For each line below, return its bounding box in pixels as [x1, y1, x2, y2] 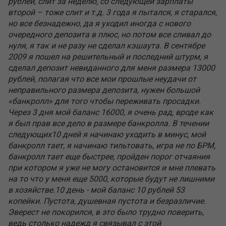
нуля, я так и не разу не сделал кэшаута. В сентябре [8, 41, 205, 50]
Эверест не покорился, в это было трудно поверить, [8, 207, 204, 217]
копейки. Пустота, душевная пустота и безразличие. [8, 196, 206, 206]
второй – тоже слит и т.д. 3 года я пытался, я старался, [8, 8, 217, 17]
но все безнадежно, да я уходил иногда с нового [8, 19, 191, 28]
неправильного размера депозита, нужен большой [8, 85, 200, 95]
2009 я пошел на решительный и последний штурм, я [8, 52, 208, 62]
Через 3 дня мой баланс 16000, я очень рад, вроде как [8, 107, 213, 117]
